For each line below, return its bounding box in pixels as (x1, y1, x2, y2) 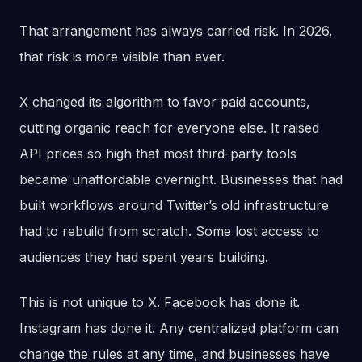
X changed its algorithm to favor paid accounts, (19, 94, 310, 111)
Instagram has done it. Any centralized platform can (19, 320, 339, 337)
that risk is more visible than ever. (19, 48, 225, 65)
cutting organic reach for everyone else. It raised (19, 120, 319, 137)
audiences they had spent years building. (19, 249, 268, 266)
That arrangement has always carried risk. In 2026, (19, 23, 333, 40)
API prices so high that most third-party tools (19, 145, 297, 162)
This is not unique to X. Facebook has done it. (19, 294, 300, 311)
